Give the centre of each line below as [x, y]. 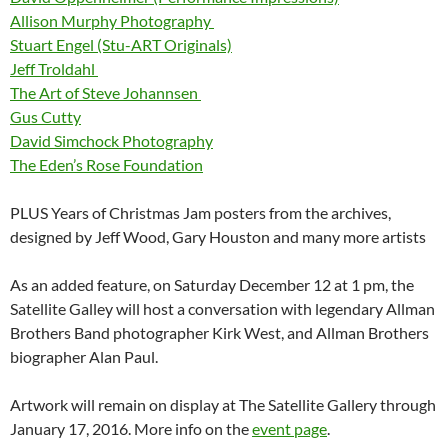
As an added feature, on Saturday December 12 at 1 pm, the [212, 284]
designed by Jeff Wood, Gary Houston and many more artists [218, 236]
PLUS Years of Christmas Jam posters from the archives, [200, 212]
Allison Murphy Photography [112, 20]
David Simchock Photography [111, 140]
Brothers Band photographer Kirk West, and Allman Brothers [219, 332]
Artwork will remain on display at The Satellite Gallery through [223, 404]
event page [289, 428]
